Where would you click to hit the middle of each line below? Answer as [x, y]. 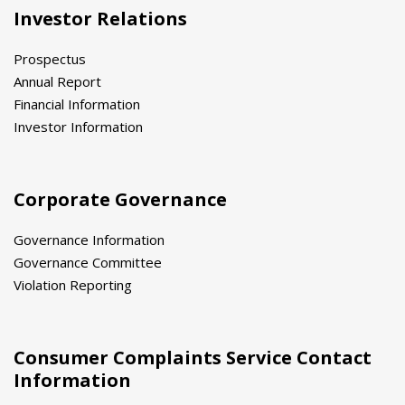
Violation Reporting [73, 284]
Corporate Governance [120, 199]
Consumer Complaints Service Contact [193, 357]
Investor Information [78, 126]
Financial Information [77, 104]
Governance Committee [88, 262]
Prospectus [50, 58]
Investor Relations [100, 18]
